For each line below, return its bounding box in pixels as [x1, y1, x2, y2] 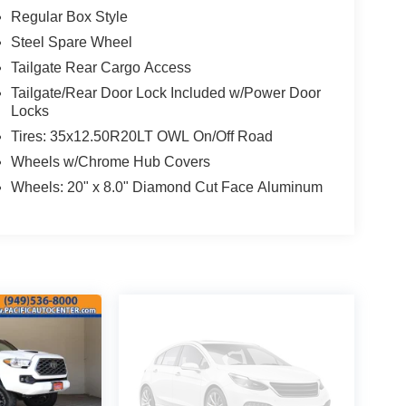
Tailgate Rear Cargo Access [10, 59, 191, 75]
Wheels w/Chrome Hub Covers [10, 153, 210, 169]
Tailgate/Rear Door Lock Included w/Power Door [10, 84, 321, 101]
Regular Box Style [10, 8, 128, 24]
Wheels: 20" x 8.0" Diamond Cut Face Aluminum [10, 179, 323, 195]
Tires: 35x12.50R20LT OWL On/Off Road [10, 128, 273, 144]
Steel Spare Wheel [10, 34, 132, 50]
